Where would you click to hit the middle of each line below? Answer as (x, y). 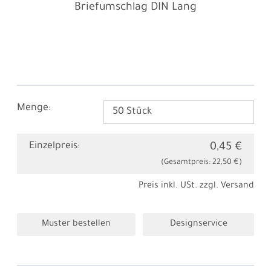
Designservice (198, 224)
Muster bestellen (76, 224)
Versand (237, 186)
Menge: (34, 108)
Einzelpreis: (54, 146)
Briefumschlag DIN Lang (135, 8)
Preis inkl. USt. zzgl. (180, 186)
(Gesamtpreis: (187, 162)
